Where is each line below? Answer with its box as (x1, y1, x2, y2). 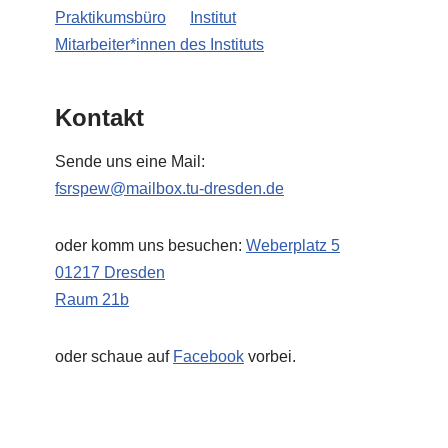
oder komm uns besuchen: (55, 237, 246, 254)
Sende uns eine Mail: (55, 153, 205, 170)
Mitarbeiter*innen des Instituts (55, 36, 264, 53)
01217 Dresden (55, 264, 165, 281)
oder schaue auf (55, 348, 173, 365)
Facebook (173, 348, 244, 365)
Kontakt (55, 104, 144, 131)
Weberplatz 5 (246, 237, 340, 254)
